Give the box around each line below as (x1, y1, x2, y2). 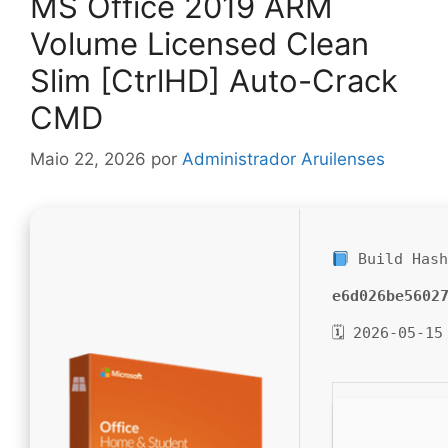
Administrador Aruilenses (182, 149, 385, 170)
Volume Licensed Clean (30, 24, 369, 62)
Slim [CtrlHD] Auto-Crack (30, 61, 398, 99)
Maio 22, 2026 (30, 149, 146, 170)
